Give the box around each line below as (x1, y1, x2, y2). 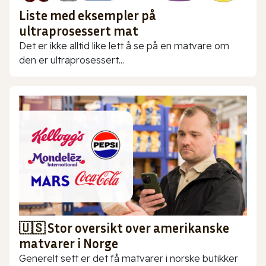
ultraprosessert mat (19, 23, 138, 39)
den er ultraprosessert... (19, 54, 124, 66)
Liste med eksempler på (19, 8, 156, 24)
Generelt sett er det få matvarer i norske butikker (19, 252, 238, 264)
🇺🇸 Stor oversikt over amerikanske (19, 220, 229, 236)
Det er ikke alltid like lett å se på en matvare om (19, 40, 229, 52)
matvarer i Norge (19, 235, 118, 251)
